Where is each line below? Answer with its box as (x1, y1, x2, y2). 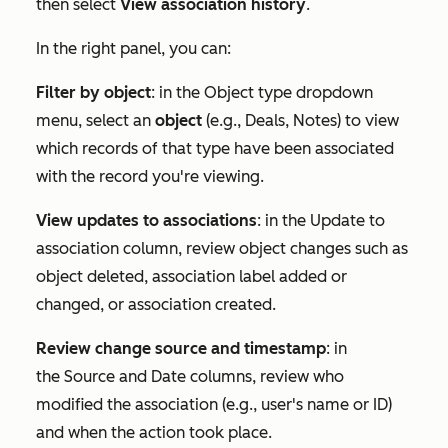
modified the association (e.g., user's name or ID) (36, 394, 392, 414)
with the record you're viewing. (36, 166, 264, 186)
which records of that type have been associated (36, 138, 394, 158)
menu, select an (36, 110, 155, 130)
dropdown (292, 82, 373, 102)
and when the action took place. (36, 422, 272, 442)
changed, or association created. (36, 294, 276, 314)
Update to (310, 210, 385, 230)
